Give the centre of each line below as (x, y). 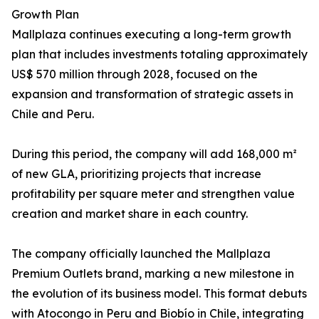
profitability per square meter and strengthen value (153, 194)
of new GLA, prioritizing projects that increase (136, 174)
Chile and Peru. (53, 114)
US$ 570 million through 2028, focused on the (135, 74)
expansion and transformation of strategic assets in (152, 94)
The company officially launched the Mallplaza (141, 254)
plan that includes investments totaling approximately (159, 54)
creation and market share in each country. (130, 214)
